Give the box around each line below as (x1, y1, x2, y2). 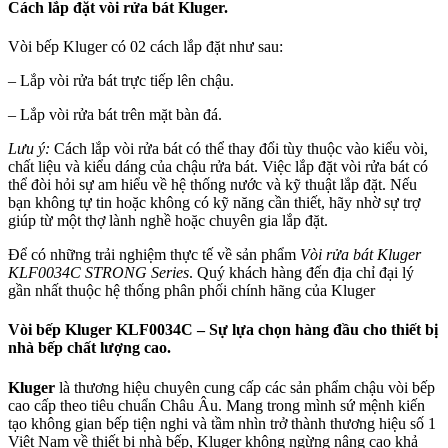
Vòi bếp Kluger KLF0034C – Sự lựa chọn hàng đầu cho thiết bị (8, 321, 438, 339)
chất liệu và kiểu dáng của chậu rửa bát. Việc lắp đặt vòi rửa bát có (8, 157, 428, 175)
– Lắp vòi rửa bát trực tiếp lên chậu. (8, 71, 234, 89)
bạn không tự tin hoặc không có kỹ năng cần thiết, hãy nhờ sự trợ (8, 193, 420, 211)
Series (151, 263, 189, 281)
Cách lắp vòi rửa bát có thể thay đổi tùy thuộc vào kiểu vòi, (54, 139, 428, 157)
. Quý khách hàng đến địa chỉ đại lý (189, 263, 414, 281)
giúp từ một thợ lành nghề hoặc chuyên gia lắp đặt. (8, 211, 328, 229)
